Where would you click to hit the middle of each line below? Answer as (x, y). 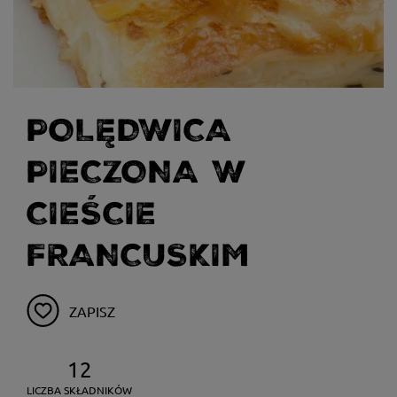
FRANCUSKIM (138, 256)
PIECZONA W (136, 172)
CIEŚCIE (92, 214)
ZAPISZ (92, 311)
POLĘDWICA (129, 131)
